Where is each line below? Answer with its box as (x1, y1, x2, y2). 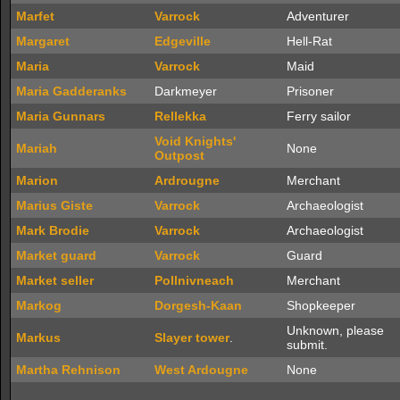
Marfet (16, 9, 54, 23)
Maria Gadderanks (16, 84, 127, 98)
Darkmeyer (154, 84, 217, 98)
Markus (16, 330, 61, 345)
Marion (16, 173, 58, 187)
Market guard (16, 248, 96, 262)
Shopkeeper (287, 298, 355, 312)
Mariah (16, 141, 57, 155)
